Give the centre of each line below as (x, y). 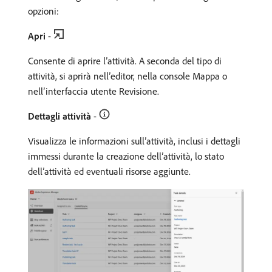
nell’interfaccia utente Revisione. (93, 91)
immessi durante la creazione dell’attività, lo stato (126, 156)
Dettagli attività (59, 116)
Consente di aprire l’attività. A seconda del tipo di (125, 61)
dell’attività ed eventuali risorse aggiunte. (109, 172)
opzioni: (43, 11)
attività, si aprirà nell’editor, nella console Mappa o (127, 76)
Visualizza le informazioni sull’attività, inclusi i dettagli (134, 141)
